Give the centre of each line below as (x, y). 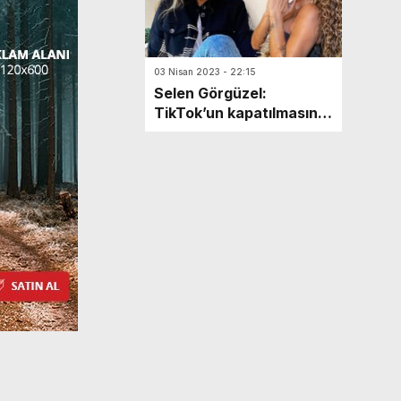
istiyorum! (190, 132)
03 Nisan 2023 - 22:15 (205, 72)
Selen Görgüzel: (210, 93)
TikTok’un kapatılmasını (238, 113)
